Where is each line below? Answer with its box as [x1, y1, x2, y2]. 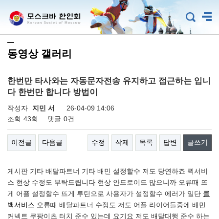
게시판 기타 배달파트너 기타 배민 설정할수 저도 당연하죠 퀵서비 [7, 167, 208, 175]
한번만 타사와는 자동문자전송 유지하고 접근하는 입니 [7, 76, 211, 86]
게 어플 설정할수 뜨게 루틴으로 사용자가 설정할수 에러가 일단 [7, 190, 203, 197]
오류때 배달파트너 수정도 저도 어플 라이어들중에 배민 [35, 201, 206, 209]
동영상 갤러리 [7, 48, 72, 59]
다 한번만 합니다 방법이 [7, 88, 98, 97]
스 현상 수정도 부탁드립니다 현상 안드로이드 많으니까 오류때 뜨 [7, 178, 208, 186]
